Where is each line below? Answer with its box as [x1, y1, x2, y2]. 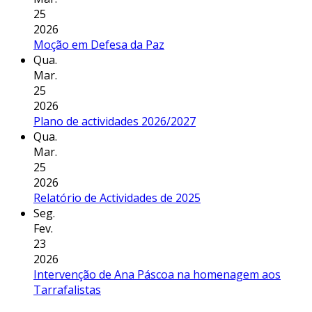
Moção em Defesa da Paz [33, 36, 164, 52]
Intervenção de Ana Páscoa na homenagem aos [33, 266, 281, 282]
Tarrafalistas [33, 281, 101, 297]
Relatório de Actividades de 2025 [33, 189, 201, 205]
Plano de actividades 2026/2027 [33, 113, 196, 129]
